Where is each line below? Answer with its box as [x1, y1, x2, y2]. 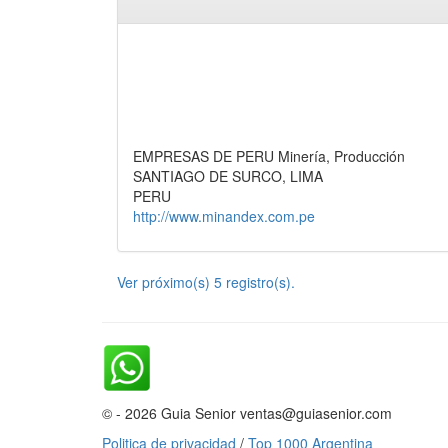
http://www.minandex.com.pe [133, 206, 315, 227]
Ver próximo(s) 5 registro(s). [117, 272, 295, 293]
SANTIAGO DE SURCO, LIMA [133, 166, 323, 187]
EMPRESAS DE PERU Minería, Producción [133, 146, 405, 167]
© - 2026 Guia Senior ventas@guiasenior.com [102, 403, 392, 424]
